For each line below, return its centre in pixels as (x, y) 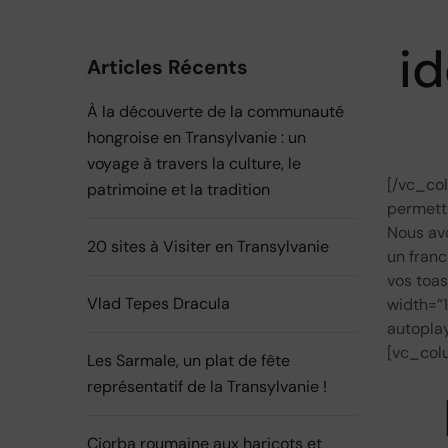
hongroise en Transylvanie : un (196, 137)
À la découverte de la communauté (215, 111)
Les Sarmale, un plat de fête (188, 360)
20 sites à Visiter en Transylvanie (208, 246)
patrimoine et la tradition (178, 189)
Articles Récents (167, 67)
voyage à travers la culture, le (194, 163)
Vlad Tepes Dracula (158, 303)
